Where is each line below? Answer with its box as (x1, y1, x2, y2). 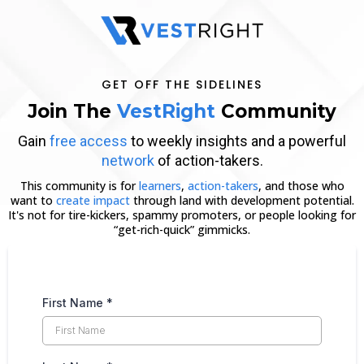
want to (10, 192, 56, 208)
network (101, 151, 158, 169)
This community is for (19, 177, 139, 193)
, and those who (258, 177, 344, 193)
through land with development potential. (129, 192, 354, 208)
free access (50, 132, 128, 149)
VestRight (117, 99, 221, 123)
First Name (42, 295, 106, 310)
